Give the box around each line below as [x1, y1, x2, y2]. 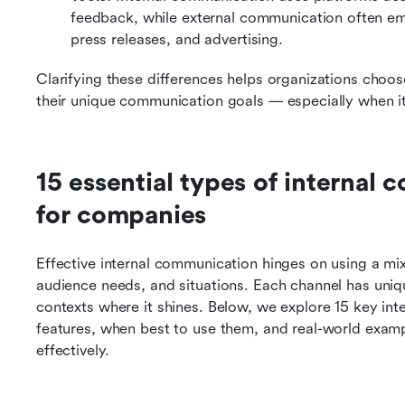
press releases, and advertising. [71, 31, 283, 48]
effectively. [36, 342, 109, 359]
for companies [36, 201, 207, 230]
